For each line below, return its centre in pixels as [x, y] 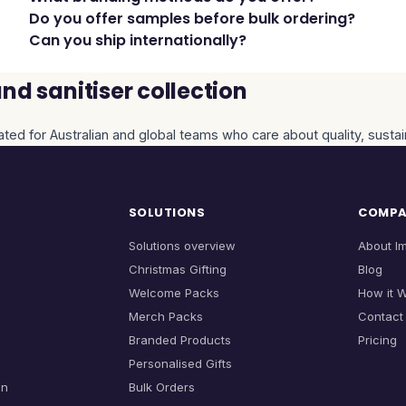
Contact [381, 316]
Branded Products [179, 340]
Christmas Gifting [177, 269]
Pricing [378, 340]
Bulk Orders [161, 387]
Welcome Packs [174, 293]
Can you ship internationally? [138, 40]
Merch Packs [165, 316]
